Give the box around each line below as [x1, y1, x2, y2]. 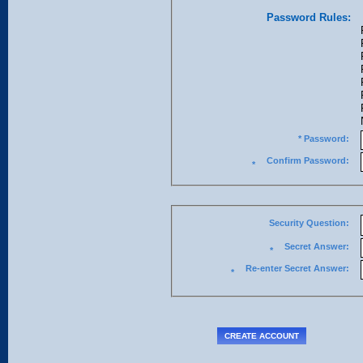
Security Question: [268, 218, 349, 228]
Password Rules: [266, 11, 351, 23]
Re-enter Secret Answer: [245, 263, 349, 273]
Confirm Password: [303, 156, 349, 165]
